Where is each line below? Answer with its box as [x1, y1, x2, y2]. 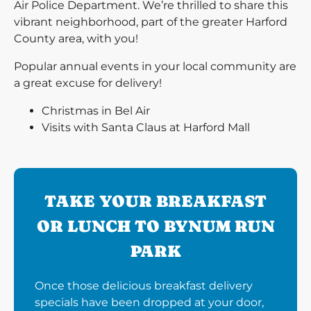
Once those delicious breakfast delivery [35, 279, 253, 292]
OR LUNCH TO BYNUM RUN [36, 217, 275, 235]
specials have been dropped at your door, [35, 296, 264, 309]
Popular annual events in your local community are [14, 60, 296, 73]
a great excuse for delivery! [14, 76, 162, 90]
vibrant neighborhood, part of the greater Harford [14, 15, 287, 28]
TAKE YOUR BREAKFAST [44, 192, 267, 210]
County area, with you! [14, 32, 138, 45]
